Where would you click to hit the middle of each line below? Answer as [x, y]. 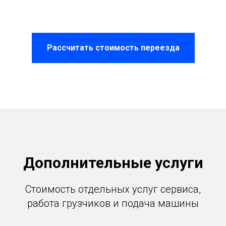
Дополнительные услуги [113, 162]
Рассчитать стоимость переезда [113, 47]
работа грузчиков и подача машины [113, 203]
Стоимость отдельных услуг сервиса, [113, 189]
